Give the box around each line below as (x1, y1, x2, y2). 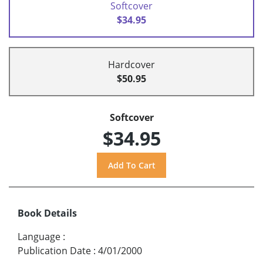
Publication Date (18, 244, 91, 258)
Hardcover (108, 58, 155, 71)
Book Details (18, 207, 77, 220)
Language (18, 230, 60, 244)
